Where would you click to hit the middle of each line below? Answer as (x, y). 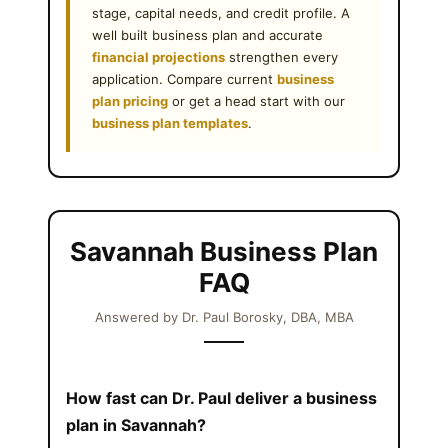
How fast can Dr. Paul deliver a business (221, 397)
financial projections (158, 56)
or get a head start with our (256, 100)
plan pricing (130, 100)
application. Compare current (184, 78)
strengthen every (281, 56)
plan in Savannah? (136, 424)
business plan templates (170, 122)
